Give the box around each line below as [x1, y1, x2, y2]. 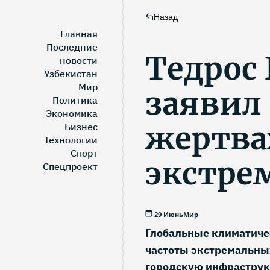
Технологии [44, 134, 98, 146]
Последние [46, 41, 98, 53]
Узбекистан [44, 67, 98, 80]
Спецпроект [43, 160, 98, 172]
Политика [52, 94, 98, 106]
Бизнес [64, 121, 98, 133]
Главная [60, 28, 98, 40]
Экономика [46, 107, 98, 119]
